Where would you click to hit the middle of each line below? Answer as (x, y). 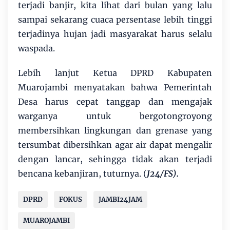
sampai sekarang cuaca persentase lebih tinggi (115, 19)
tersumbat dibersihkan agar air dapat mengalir (115, 145)
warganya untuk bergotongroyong (115, 116)
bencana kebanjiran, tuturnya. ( (82, 173)
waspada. (37, 48)
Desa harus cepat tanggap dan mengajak (115, 101)
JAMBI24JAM (120, 199)
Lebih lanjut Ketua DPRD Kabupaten (115, 73)
